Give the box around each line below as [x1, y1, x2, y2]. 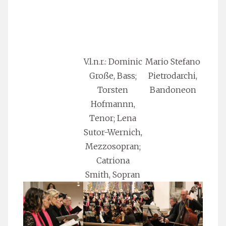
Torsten [97, 85, 129, 95]
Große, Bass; [89, 71, 137, 81]
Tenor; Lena [89, 113, 137, 124]
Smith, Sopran [85, 169, 141, 180]
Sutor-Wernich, [83, 127, 142, 138]
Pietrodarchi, [148, 71, 198, 81]
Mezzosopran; [85, 141, 141, 152]
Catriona [96, 155, 130, 166]
